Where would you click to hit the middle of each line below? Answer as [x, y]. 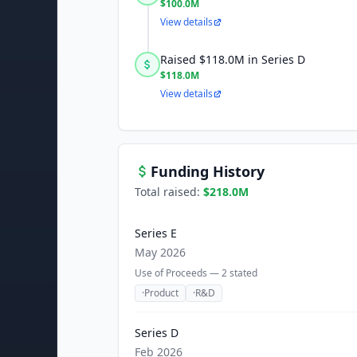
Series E [156, 233]
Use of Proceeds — [178, 273]
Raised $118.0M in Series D [233, 59]
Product [161, 293]
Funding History [208, 171]
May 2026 [160, 252]
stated [242, 273]
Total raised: [169, 192]
